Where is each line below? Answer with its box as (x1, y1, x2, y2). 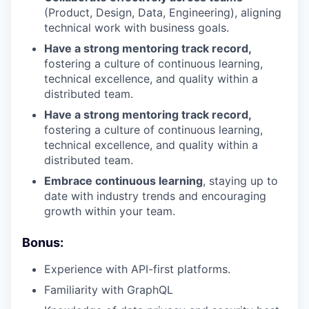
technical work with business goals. (44, 20, 229, 34)
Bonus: (22, 235, 63, 250)
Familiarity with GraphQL (44, 282, 173, 297)
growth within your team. (44, 203, 175, 218)
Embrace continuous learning (44, 173, 203, 188)
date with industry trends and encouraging (44, 188, 266, 203)
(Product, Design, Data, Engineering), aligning (44, 5, 281, 19)
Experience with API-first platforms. (44, 261, 230, 276)
